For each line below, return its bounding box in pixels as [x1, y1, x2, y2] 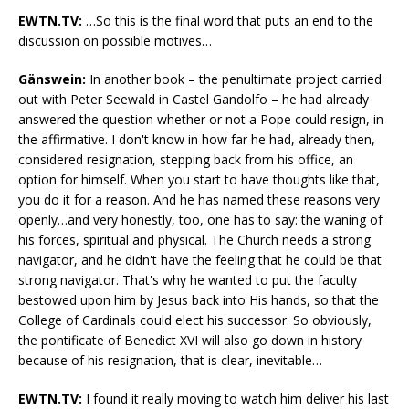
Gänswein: [18, 70, 86, 89]
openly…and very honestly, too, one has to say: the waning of [18, 211, 383, 229]
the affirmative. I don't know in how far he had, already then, [18, 131, 375, 149]
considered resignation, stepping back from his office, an [18, 151, 353, 169]
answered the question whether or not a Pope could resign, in [18, 110, 383, 129]
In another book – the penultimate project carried [86, 70, 382, 89]
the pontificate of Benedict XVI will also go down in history [18, 331, 362, 350]
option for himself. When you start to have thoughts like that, [18, 171, 380, 189]
